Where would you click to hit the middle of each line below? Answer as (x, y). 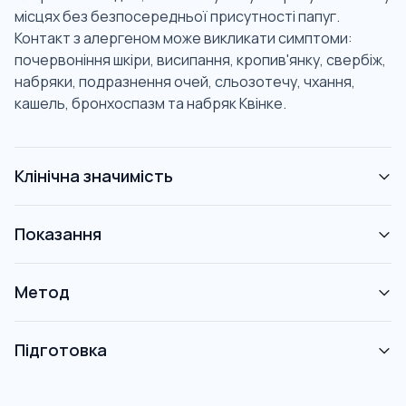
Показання (58, 234)
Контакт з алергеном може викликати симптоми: (184, 39)
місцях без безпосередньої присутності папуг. (177, 17)
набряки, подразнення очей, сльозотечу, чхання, (185, 82)
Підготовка (61, 350)
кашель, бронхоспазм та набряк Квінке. (150, 104)
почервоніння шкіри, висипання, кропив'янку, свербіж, (200, 60)
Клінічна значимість (94, 176)
